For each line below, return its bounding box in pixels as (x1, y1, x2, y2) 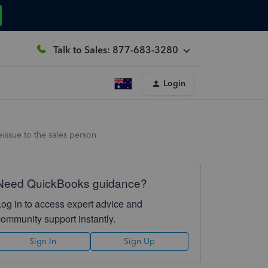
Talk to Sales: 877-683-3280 (53, 44, 178, 56)
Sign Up (123, 236, 155, 246)
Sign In (29, 236, 57, 246)
